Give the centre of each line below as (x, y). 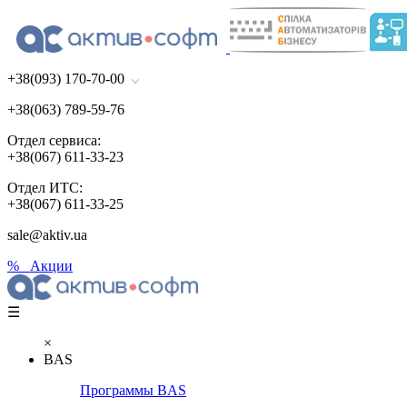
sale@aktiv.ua (47, 235)
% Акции (40, 266)
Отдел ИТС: (45, 188)
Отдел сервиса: (54, 140)
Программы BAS (133, 390)
